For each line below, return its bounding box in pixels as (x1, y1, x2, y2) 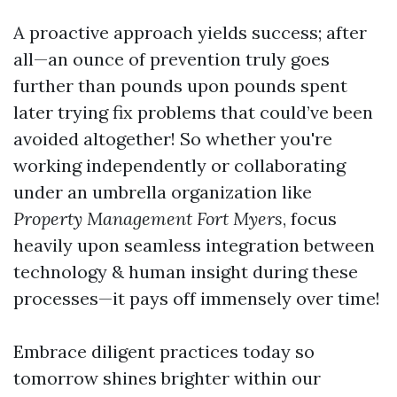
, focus (283, 207, 337, 230)
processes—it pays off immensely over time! (13, 287, 380, 309)
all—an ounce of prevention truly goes (13, 48, 330, 70)
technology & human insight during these (13, 261, 358, 283)
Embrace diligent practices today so (13, 340, 315, 362)
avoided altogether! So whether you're (13, 128, 332, 150)
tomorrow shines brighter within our (13, 367, 321, 389)
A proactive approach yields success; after (13, 21, 367, 43)
